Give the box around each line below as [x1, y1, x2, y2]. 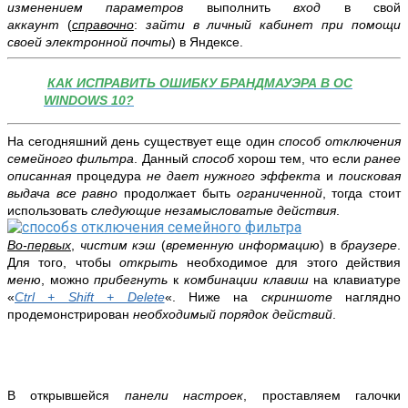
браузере [341, 238, 397, 253]
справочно [71, 17, 134, 33]
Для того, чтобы [7, 255, 120, 270]
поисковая [339, 168, 402, 184]
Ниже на [188, 290, 261, 305]
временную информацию [165, 238, 320, 253]
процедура [71, 168, 147, 184]
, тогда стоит [321, 186, 402, 201]
